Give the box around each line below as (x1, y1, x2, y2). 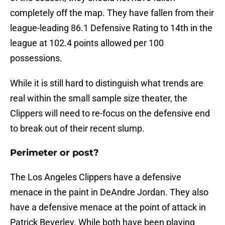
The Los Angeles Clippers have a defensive (10, 172, 181, 183)
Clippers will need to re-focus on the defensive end (10, 108, 210, 119)
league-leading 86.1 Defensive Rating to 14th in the (10, 23, 212, 34)
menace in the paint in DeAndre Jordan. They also (10, 187, 208, 198)
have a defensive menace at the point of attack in (10, 202, 206, 213)
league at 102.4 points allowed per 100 (10, 38, 164, 49)
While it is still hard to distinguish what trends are (10, 78, 203, 89)
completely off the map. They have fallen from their (10, 8, 214, 19)
